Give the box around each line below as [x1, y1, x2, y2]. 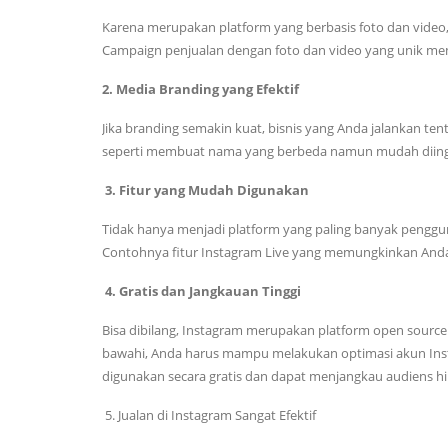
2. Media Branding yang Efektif [102, 80, 302, 99]
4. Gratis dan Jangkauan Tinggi [102, 282, 304, 301]
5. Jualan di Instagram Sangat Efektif [102, 406, 319, 425]
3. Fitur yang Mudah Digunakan [102, 181, 312, 200]
